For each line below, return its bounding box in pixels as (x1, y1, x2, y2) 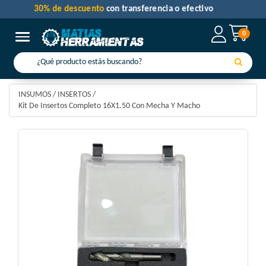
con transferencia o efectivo (115, 5, 223, 14)
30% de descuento (43, 5, 116, 14)
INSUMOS (18, 90, 51, 100)
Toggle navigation (22, 33, 81, 42)
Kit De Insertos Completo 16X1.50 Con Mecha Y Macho (18, 102, 200, 111)
